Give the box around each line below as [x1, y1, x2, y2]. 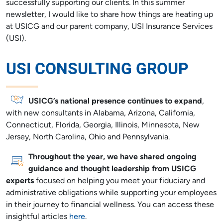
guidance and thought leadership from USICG [28, 165, 197, 173]
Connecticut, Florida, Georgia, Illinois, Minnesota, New [6, 121, 200, 129]
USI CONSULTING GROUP [6, 57, 189, 79]
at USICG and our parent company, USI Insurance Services [6, 22, 213, 31]
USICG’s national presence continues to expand [28, 97, 203, 106]
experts [6, 177, 34, 185]
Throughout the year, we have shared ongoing [28, 153, 197, 161]
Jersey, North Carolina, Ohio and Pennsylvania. [6, 133, 170, 141]
